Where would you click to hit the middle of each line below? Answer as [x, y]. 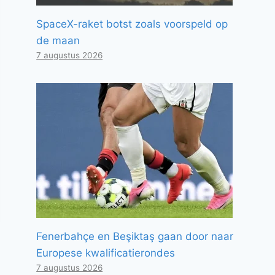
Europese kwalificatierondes [106, 253]
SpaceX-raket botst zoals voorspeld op [132, 24]
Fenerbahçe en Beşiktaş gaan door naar [135, 236]
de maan [58, 41]
